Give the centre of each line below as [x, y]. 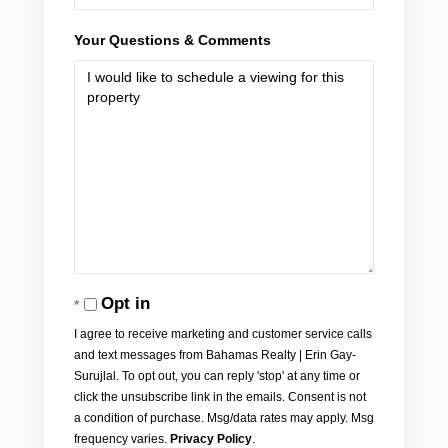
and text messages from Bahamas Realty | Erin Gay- [215, 355]
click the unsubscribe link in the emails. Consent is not [220, 397]
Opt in [125, 304]
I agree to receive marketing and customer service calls [223, 334]
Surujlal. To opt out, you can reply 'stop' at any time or [217, 376]
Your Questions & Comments [172, 40]
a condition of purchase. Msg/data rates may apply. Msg [224, 418]
